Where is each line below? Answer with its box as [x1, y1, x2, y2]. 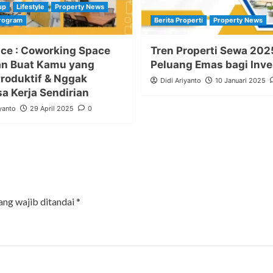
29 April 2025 [29, 104, 74, 113]
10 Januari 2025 [214, 76, 266, 85]
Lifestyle [16, 2, 44, 12]
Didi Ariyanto [160, 76, 201, 85]
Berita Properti [154, 16, 203, 25]
